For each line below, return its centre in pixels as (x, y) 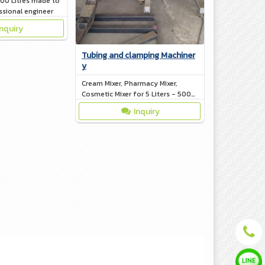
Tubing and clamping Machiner (138, 55)
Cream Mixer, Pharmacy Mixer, (130, 83)
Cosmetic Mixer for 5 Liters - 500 (136, 94)
